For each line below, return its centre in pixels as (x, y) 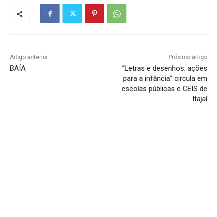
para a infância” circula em (165, 79)
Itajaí (200, 99)
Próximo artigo (188, 57)
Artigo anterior (29, 57)
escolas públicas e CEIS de (164, 89)
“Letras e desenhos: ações (164, 69)
